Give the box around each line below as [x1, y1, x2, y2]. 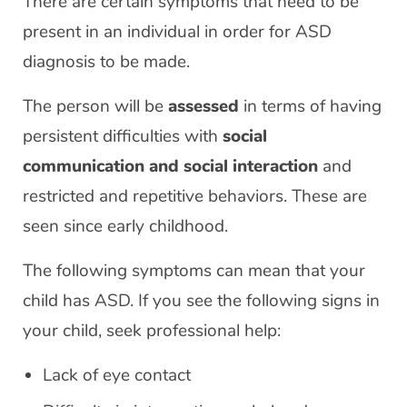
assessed [168, 94, 239, 118]
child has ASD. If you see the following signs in [23, 289, 380, 313]
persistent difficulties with [23, 124, 223, 148]
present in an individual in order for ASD [23, 20, 332, 44]
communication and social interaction [23, 154, 318, 178]
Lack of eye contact [43, 363, 191, 387]
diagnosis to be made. [23, 50, 190, 74]
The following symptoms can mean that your [23, 259, 365, 283]
